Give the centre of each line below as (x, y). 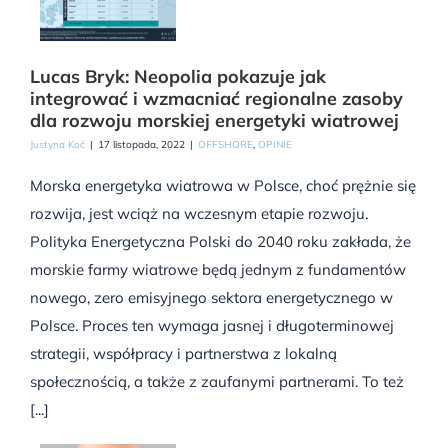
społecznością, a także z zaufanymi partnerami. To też (217, 381)
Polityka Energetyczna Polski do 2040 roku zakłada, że (220, 241)
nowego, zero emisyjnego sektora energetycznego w (211, 297)
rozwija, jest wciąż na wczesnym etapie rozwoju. (199, 213)
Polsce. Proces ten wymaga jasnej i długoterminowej (212, 325)
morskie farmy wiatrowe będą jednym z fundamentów (218, 269)
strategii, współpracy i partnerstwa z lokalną (183, 353)
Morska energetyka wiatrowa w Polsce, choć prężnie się (223, 185)
